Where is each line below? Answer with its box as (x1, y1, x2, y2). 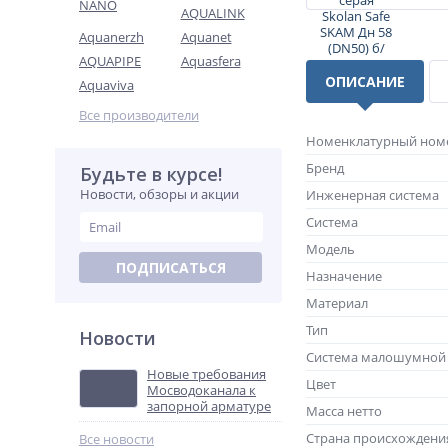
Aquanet (180, 28, 232, 46)
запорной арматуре (147, 397, 271, 415)
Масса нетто (306, 402, 382, 420)
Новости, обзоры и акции (80, 185, 239, 203)
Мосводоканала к (147, 381, 256, 399)
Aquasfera (180, 52, 241, 70)
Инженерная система (306, 186, 439, 204)
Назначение (306, 267, 382, 285)
